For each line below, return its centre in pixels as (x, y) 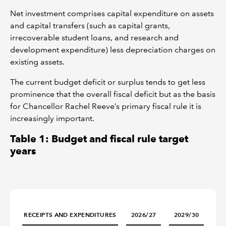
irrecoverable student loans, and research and (94, 38)
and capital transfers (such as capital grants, (90, 26)
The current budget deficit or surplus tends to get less (108, 82)
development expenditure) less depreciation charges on (113, 50)
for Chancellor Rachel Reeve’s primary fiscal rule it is (106, 106)
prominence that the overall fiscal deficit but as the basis (113, 94)
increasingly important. (52, 119)
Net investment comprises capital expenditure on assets (112, 14)
